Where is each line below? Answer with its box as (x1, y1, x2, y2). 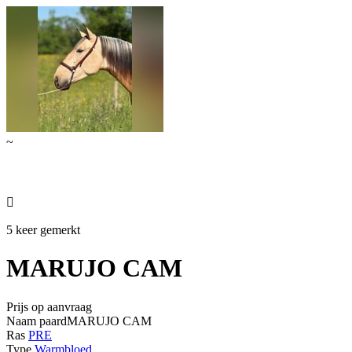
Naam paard (6, 313, 67, 328)
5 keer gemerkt (6, 222, 80, 236)
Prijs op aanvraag (6, 299, 92, 313)
